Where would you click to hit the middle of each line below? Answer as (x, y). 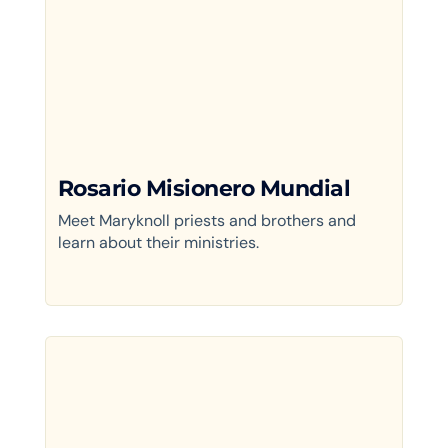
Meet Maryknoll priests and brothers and (206, 220)
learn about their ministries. (158, 242)
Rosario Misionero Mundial (204, 188)
